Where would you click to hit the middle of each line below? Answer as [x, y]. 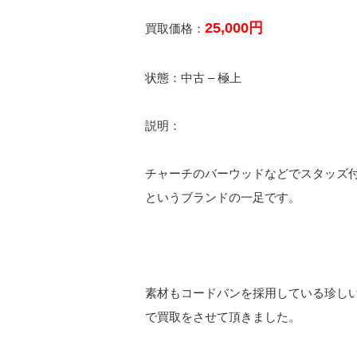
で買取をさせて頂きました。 [223, 317]
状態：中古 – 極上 [193, 78]
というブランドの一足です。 [223, 197]
